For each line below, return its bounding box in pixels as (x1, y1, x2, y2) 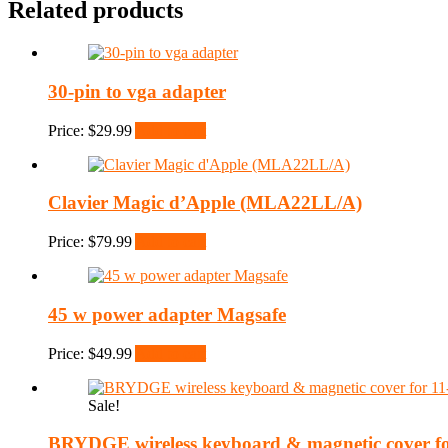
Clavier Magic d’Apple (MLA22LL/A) (48, 192, 362, 214)
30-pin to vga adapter (48, 81, 226, 102)
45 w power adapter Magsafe (48, 303, 286, 325)
